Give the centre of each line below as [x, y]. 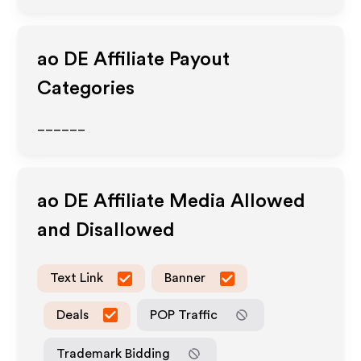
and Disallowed [106, 230]
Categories [86, 89]
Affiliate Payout [160, 60]
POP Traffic [184, 315]
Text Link [77, 278]
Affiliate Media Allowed [197, 201]
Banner [185, 278]
